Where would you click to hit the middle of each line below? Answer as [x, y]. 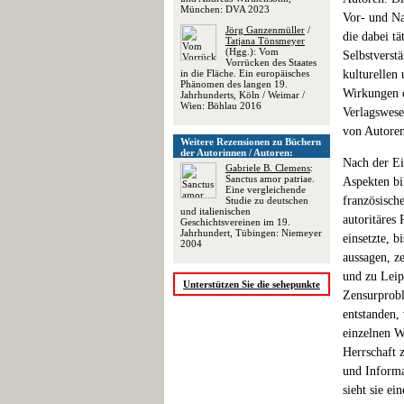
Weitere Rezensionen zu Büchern [251, 142]
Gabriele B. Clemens [268, 168]
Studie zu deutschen [267, 200]
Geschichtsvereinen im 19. [235, 222]
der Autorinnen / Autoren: [237, 152]
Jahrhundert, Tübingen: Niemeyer [251, 233]
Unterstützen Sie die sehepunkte [252, 284]
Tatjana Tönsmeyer [265, 41]
